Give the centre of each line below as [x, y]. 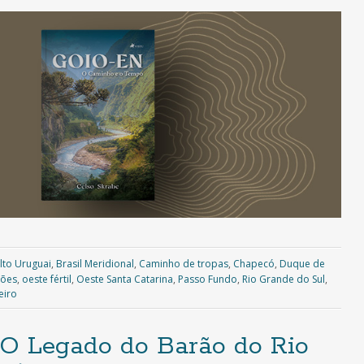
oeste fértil [47, 279]
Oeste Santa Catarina [125, 279]
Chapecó [253, 264]
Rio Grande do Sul [284, 279]
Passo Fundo [208, 279]
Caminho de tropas [183, 264]
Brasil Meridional [95, 264]
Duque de [302, 264]
